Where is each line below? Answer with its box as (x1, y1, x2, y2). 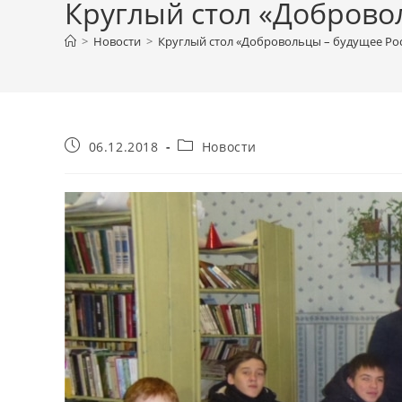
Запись (64, 136, 111, 153)
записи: (177, 153, 229, 170)
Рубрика (177, 136, 232, 153)
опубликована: (64, 153, 162, 170)
